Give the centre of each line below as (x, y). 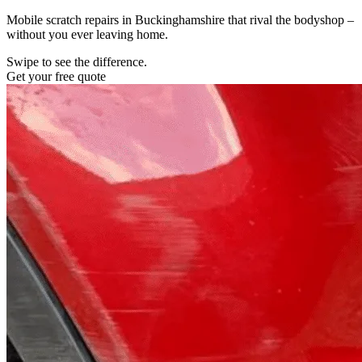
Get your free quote (56, 76)
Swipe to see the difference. (77, 61)
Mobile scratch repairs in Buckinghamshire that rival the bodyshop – (180, 19)
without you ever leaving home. (87, 34)
